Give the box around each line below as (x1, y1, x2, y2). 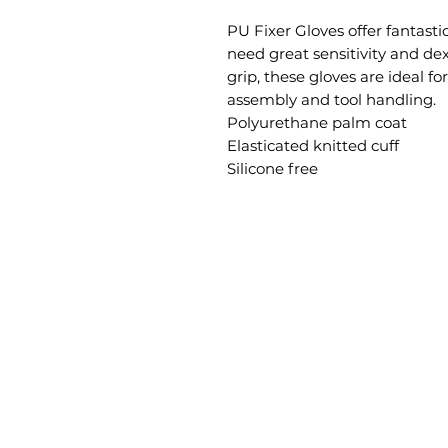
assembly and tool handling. (227, 90, 436, 110)
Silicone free (227, 159, 318, 179)
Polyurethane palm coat (227, 113, 407, 133)
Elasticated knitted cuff (227, 136, 399, 156)
